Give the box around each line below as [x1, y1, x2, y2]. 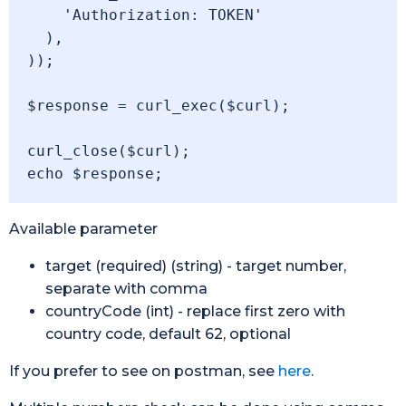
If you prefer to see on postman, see [9, 362, 278, 380]
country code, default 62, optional [45, 325, 291, 343]
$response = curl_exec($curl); [27, 97, 290, 114]
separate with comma [45, 280, 208, 297]
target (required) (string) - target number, [45, 257, 346, 275]
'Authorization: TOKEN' [27, 6, 63, 24]
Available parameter [9, 220, 158, 237]
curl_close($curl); [27, 142, 190, 159]
